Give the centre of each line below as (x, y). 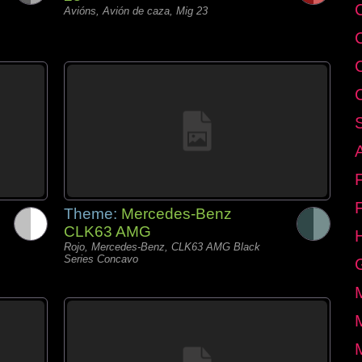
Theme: (93, 214)
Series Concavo (101, 259)
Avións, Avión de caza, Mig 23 (136, 11)
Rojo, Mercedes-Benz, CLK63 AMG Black (162, 247)
